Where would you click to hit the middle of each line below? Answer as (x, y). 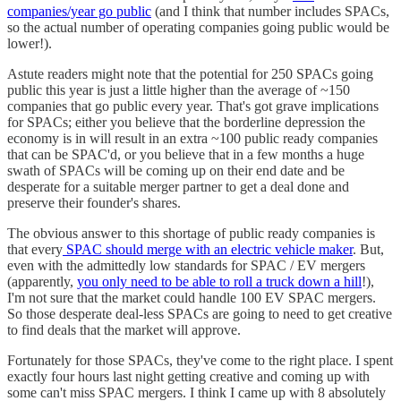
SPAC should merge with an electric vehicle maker (208, 249)
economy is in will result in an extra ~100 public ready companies (192, 138)
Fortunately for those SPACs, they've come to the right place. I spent (200, 360)
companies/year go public (79, 11)
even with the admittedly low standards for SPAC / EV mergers (186, 265)
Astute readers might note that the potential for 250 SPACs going (190, 73)
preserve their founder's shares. (94, 202)
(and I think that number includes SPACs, (270, 11)
